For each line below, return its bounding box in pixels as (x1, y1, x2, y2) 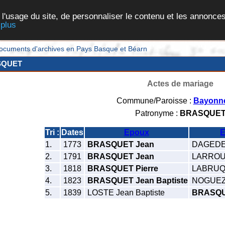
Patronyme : (135, 108, 180, 118)
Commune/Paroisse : (116, 96, 193, 105)
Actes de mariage (147, 79, 213, 88)
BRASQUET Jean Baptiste (87, 176, 188, 185)
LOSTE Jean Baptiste (85, 188, 165, 197)
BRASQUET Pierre (87, 164, 158, 173)
